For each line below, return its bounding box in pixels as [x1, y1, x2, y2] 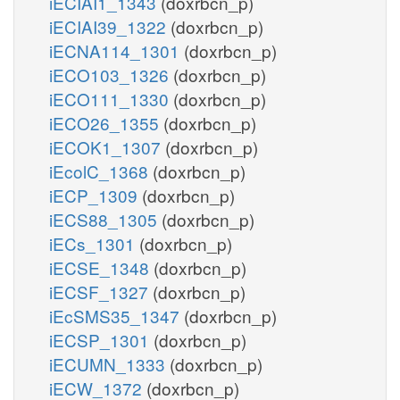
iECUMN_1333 [49, 351, 170, 376]
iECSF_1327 [49, 279, 153, 304]
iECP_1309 [49, 182, 142, 207]
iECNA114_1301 [49, 37, 184, 62]
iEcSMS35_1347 [49, 303, 184, 328]
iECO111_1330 [49, 86, 173, 111]
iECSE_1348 [49, 254, 154, 279]
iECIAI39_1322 [49, 13, 171, 38]
